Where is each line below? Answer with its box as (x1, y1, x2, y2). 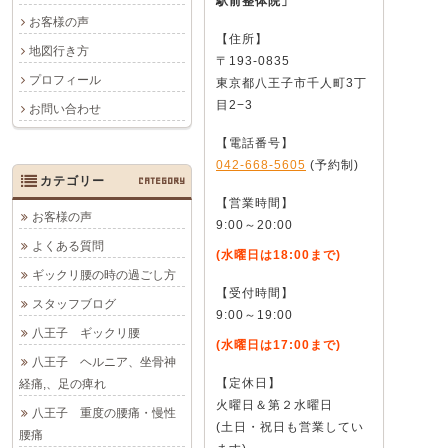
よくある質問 (32, 238, 104, 253)
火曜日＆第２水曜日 (216, 397, 333, 412)
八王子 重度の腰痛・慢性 (32, 405, 176, 420)
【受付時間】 (216, 285, 294, 300)
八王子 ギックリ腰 (32, 325, 140, 340)
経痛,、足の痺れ (19, 376, 106, 391)
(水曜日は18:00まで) (216, 247, 341, 262)
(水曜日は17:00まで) (216, 337, 341, 352)
